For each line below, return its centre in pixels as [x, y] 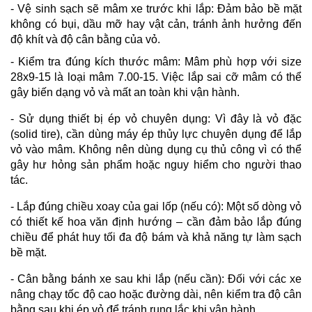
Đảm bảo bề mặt [260, 8]
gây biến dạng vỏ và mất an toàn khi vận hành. [125, 92]
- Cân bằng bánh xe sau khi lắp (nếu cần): [119, 279]
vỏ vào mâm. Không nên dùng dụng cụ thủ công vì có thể [156, 149]
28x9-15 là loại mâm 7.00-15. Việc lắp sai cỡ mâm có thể [156, 77]
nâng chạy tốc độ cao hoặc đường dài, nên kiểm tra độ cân [156, 294]
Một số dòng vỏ [264, 206]
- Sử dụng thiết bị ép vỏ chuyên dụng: [113, 118]
